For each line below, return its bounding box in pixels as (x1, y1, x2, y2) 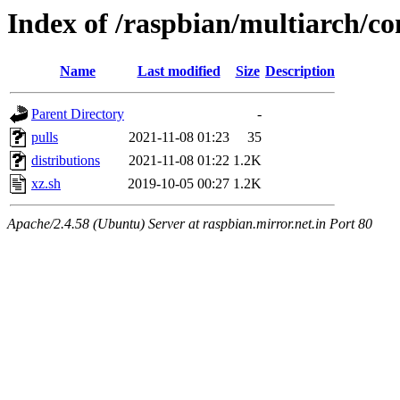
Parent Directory (31, 106, 124, 122)
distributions (31, 153, 100, 169)
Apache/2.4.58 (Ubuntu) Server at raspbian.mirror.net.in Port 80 (7, 216, 372, 232)
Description (265, 63, 335, 79)
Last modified (137, 63, 221, 79)
